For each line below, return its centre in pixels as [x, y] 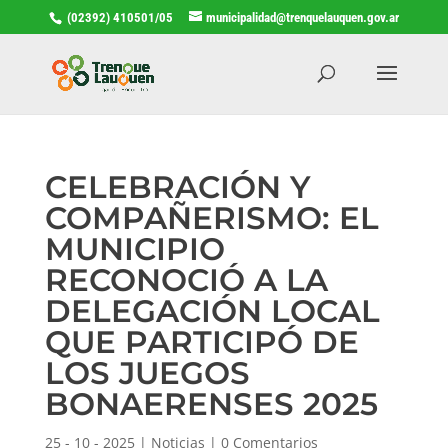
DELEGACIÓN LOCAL [212, 310]
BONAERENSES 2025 [211, 403]
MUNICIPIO [134, 248]
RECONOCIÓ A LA [186, 279]
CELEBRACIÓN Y [177, 186]
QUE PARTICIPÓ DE [201, 341]
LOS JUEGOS [147, 372]
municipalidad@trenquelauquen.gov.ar [302, 17]
